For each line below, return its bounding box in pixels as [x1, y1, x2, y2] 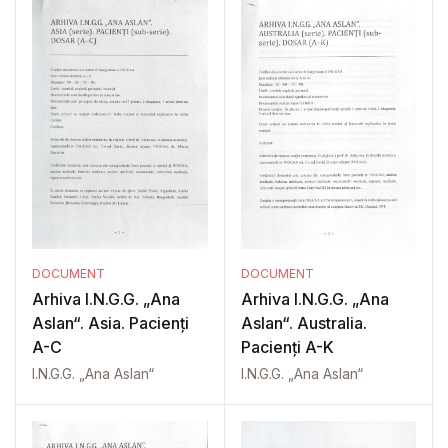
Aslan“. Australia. [240, 313, 367, 333]
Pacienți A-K [240, 337, 334, 357]
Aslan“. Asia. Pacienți [32, 313, 189, 333]
